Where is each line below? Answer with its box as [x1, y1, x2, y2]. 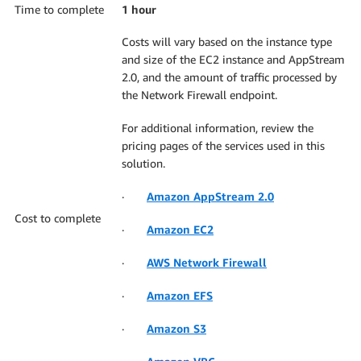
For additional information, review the [122, 121, 313, 135]
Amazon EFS [147, 288, 213, 303]
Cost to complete [15, 211, 101, 226]
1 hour [122, 2, 156, 17]
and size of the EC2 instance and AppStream [122, 52, 345, 67]
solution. [122, 156, 165, 171]
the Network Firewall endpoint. [122, 88, 277, 102]
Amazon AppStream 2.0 [147, 189, 274, 204]
